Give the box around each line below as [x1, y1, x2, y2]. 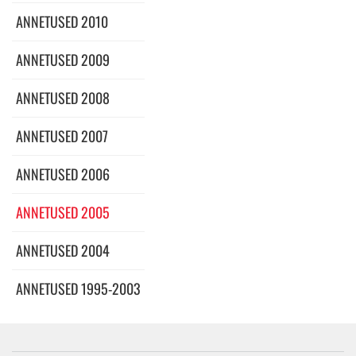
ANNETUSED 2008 [16, 87, 110, 108]
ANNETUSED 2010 [16, 10, 108, 32]
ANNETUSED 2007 [16, 125, 108, 146]
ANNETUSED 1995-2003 [16, 277, 141, 299]
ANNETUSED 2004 [16, 239, 110, 261]
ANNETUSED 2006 [16, 163, 110, 184]
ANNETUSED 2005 [16, 201, 110, 222]
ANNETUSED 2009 [16, 48, 110, 70]
